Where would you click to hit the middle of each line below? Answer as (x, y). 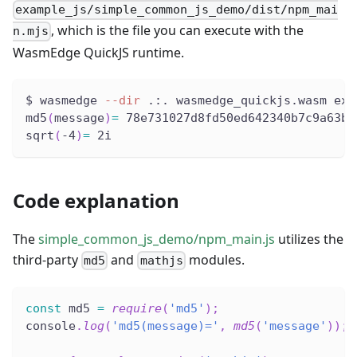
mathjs (161, 260)
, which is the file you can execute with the (178, 31)
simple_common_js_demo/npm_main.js (157, 239)
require (137, 308)
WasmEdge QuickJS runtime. (98, 52)
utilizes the (309, 239)
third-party (47, 259)
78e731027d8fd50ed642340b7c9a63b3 (237, 118)
